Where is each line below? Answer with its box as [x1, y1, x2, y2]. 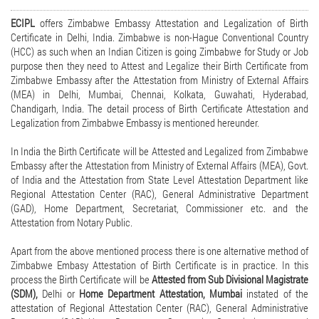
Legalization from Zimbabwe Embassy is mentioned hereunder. [11, 115, 259, 130]
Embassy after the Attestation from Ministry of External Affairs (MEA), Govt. [11, 158, 308, 172]
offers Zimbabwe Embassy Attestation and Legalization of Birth [35, 16, 308, 30]
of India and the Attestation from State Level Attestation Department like [11, 172, 308, 187]
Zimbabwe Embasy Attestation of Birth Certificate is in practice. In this [11, 258, 308, 272]
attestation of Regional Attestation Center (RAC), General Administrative [11, 300, 308, 315]
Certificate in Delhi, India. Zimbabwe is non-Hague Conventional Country [11, 30, 308, 44]
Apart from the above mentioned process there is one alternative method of [11, 244, 308, 258]
